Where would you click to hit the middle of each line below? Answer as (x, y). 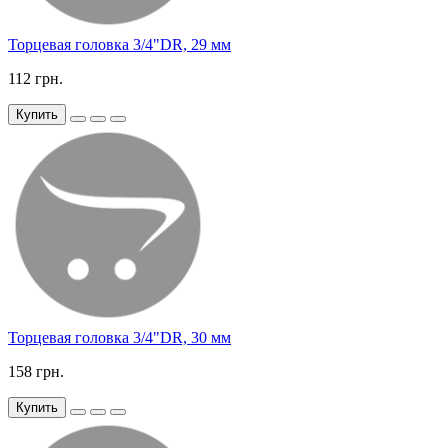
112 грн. (35, 78)
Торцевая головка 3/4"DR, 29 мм (119, 44)
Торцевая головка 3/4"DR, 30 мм (119, 337)
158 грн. (36, 371)
